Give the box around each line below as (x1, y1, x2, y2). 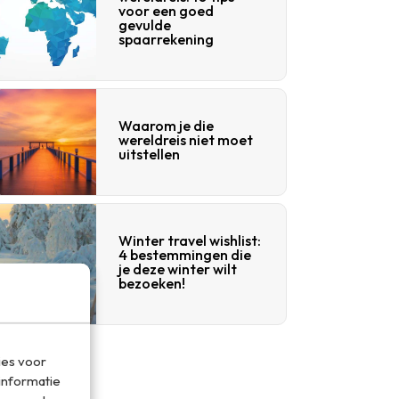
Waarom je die (118, 117, 214, 134)
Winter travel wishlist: (118, 232, 261, 249)
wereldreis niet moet (118, 131, 253, 149)
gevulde (118, 16, 171, 34)
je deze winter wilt (118, 260, 237, 278)
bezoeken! (118, 274, 185, 292)
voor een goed (118, 2, 214, 20)
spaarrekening (118, 30, 214, 48)
